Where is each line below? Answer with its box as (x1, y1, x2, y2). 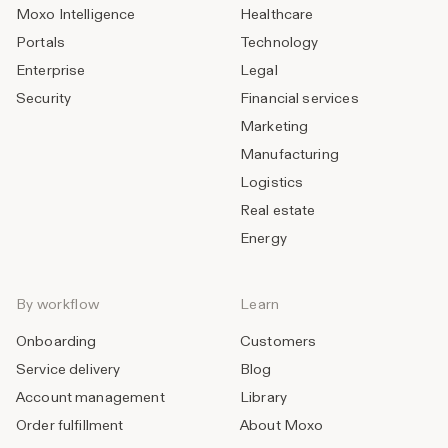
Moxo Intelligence (16, 5, 136, 24)
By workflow (16, 295, 100, 314)
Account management (16, 388, 165, 407)
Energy (240, 229, 287, 248)
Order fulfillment (16, 416, 124, 435)
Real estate (240, 201, 316, 220)
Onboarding (16, 332, 97, 351)
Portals (16, 33, 66, 52)
